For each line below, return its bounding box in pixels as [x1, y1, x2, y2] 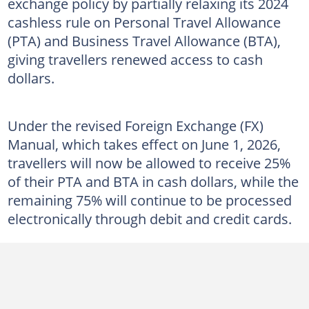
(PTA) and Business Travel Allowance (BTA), [7, 30, 281, 50]
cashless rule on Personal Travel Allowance [7, 12, 281, 32]
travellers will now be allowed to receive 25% [7, 152, 290, 172]
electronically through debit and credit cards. [7, 208, 292, 228]
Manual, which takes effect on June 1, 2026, [7, 134, 281, 154]
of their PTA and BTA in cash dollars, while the [7, 171, 299, 191]
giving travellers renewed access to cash [7, 49, 263, 69]
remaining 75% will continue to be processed [7, 190, 292, 210]
